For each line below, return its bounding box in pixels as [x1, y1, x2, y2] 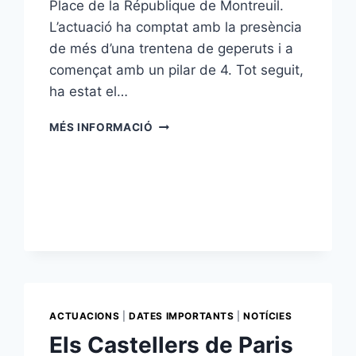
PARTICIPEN [152, 184, 222, 197]
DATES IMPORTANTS [129, 310, 234, 323]
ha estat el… [49, 83, 129, 100]
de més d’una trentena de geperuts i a [49, 41, 294, 57]
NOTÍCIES [243, 310, 292, 323]
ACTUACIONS [49, 310, 120, 323]
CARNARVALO [152, 217, 234, 230]
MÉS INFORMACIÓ [49, 121, 153, 134]
